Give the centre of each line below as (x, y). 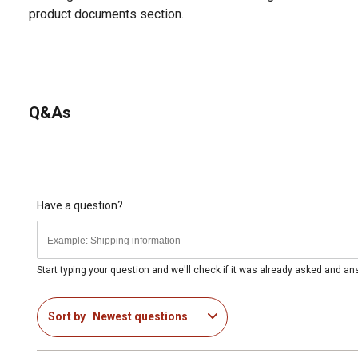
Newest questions (140, 317)
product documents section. (106, 14)
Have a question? (80, 205)
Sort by (67, 317)
